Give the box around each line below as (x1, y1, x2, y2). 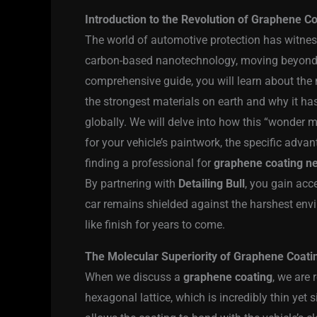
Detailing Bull (178, 177, 245, 191)
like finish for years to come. (85, 218, 225, 232)
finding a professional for (85, 156, 214, 171)
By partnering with (85, 177, 178, 191)
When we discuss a (85, 270, 183, 284)
